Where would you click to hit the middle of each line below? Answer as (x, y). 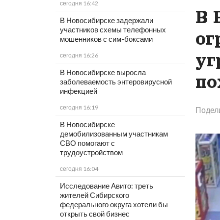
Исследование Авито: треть (106, 186)
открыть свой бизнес (95, 214)
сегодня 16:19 (79, 108)
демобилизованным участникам (114, 134)
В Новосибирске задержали (106, 20)
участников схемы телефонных (113, 30)
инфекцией (78, 91)
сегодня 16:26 (79, 55)
